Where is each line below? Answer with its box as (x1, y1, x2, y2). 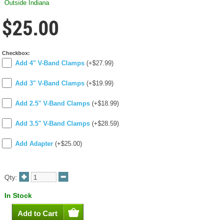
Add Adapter (15, 140, 53, 148)
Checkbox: (2, 50, 30, 56)
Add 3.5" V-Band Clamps (15, 120, 90, 128)
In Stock (4, 192, 32, 200)
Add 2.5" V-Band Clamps (15, 100, 90, 108)
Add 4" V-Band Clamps (15, 59, 84, 67)
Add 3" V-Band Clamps (15, 80, 84, 87)
